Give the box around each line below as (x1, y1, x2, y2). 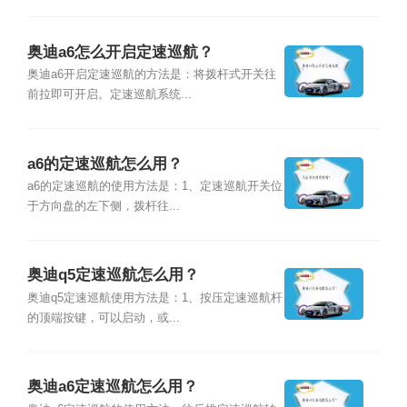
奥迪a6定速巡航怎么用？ (26, 378, 198, 396)
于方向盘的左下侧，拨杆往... (26, 199, 180, 213)
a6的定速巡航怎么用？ (26, 154, 183, 173)
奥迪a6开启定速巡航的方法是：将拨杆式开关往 (26, 68, 276, 82)
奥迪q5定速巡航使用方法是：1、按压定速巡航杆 (26, 291, 283, 304)
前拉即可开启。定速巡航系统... (26, 88, 192, 102)
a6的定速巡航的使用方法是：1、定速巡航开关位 (26, 179, 283, 193)
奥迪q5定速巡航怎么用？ (26, 266, 199, 284)
